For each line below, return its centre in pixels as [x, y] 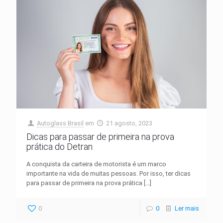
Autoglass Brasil [60, 123]
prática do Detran [59, 146]
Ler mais [187, 208]
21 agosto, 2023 [129, 123]
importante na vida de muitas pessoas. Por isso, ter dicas [109, 173]
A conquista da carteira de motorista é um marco [96, 164]
